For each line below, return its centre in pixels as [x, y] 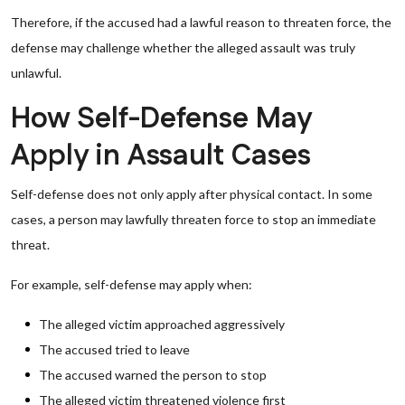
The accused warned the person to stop [153, 375]
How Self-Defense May [161, 119]
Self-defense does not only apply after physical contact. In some [192, 194]
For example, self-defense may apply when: [132, 284]
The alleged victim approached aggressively [162, 324]
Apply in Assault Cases [161, 156]
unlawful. [36, 73]
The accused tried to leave [114, 349]
